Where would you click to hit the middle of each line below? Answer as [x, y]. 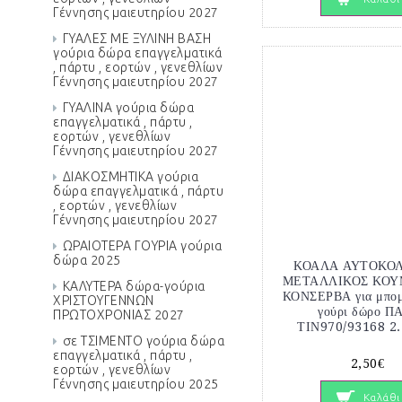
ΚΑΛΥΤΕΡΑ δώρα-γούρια [134, 286]
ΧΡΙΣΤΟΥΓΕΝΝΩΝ [104, 301]
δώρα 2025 [87, 260]
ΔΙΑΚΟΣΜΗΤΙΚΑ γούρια [130, 177]
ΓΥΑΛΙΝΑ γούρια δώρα [128, 108]
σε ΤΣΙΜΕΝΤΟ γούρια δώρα [143, 341]
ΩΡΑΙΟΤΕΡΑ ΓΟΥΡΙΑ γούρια [142, 246]
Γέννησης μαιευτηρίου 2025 [136, 384]
